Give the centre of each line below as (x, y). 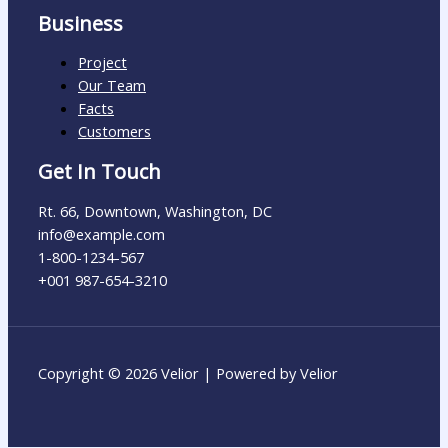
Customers (114, 131)
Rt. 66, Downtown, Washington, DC (155, 210)
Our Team (112, 85)
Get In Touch (99, 171)
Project (102, 62)
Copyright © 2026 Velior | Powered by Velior (188, 372)
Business (80, 23)
